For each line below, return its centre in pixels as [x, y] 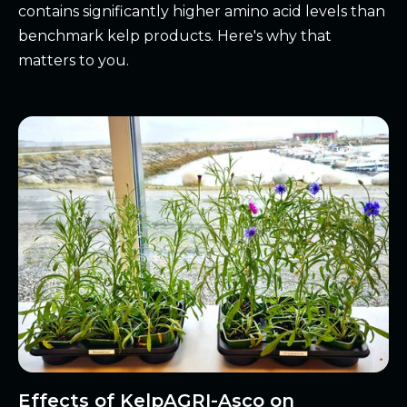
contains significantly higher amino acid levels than [202, 12]
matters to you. [74, 61]
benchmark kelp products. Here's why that [175, 36]
